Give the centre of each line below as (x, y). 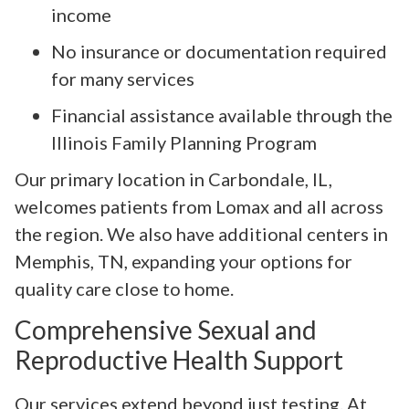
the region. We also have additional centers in (201, 233)
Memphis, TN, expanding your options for (184, 261)
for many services (123, 78)
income (81, 14)
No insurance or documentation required (219, 51)
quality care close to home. (124, 288)
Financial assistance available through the (222, 115)
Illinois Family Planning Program (184, 142)
